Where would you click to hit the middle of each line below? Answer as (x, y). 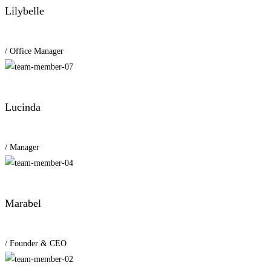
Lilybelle (24, 11)
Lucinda (23, 107)
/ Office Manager (34, 51)
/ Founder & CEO (36, 244)
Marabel (23, 204)
